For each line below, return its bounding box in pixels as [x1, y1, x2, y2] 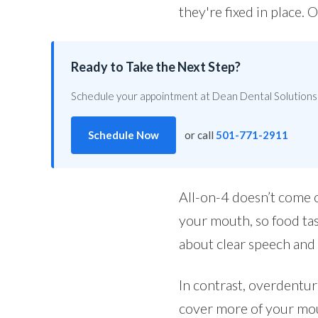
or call [185, 128, 216, 141]
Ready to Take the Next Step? [71, 59, 241, 75]
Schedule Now [88, 128, 159, 141]
